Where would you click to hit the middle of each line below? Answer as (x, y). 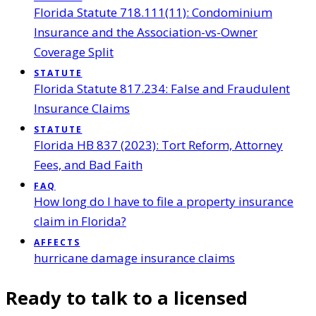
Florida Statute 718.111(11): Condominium (153, 13)
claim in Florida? (80, 221)
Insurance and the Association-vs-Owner (146, 32)
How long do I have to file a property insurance (164, 202)
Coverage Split (74, 52)
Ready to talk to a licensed (127, 298)
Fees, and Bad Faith (88, 165)
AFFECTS (57, 243)
